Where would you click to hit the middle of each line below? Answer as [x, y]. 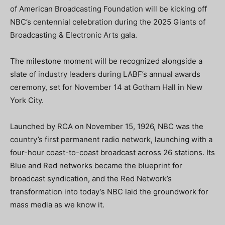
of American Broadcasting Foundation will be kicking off [108, 9]
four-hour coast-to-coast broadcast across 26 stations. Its [113, 152]
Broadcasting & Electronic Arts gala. [74, 35]
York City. [27, 100]
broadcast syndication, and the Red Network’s [91, 179]
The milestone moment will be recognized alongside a [106, 61]
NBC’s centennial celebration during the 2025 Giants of [108, 22]
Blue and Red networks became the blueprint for [96, 165]
